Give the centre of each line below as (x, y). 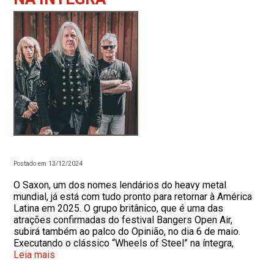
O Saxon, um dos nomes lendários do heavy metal (120, 185)
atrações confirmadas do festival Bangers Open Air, (123, 220)
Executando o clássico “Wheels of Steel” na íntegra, (124, 243)
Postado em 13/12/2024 (48, 163)
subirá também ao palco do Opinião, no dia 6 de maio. (127, 231)
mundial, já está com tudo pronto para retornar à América (133, 196)
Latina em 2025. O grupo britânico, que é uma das (119, 208)
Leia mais (35, 254)
